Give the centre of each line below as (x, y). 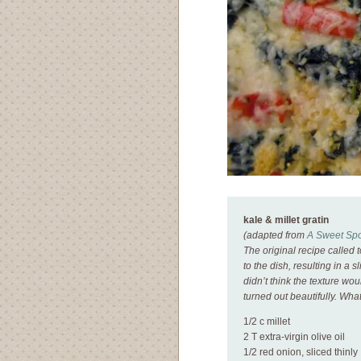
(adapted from (275, 235)
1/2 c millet (267, 322)
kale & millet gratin (286, 220)
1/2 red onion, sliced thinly (301, 352)
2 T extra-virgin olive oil (294, 337)
